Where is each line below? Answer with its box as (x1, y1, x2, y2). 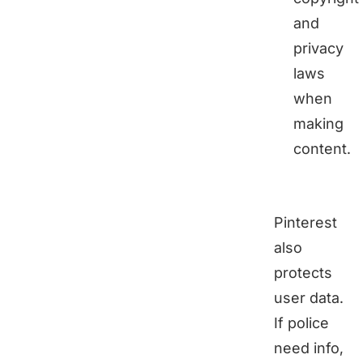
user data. (274, 288, 344, 306)
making (293, 114, 344, 132)
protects (274, 263, 332, 281)
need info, (274, 339, 344, 357)
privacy (293, 39, 344, 57)
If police (274, 314, 329, 331)
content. (293, 139, 351, 157)
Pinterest (274, 213, 337, 231)
